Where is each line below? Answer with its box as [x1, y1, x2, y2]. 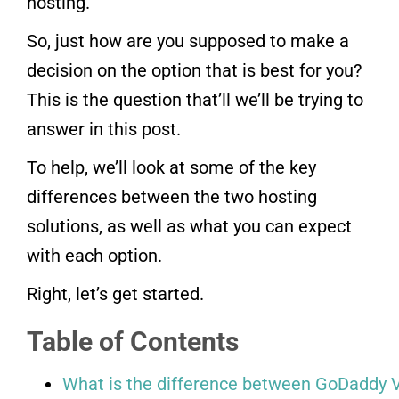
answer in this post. [27, 118, 181, 141]
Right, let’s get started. [27, 283, 204, 305]
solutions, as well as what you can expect [27, 216, 352, 238]
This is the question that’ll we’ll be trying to [27, 89, 363, 111]
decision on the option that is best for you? [27, 60, 362, 82]
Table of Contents [27, 326, 239, 358]
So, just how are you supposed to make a [27, 30, 349, 53]
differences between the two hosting [27, 186, 317, 208]
